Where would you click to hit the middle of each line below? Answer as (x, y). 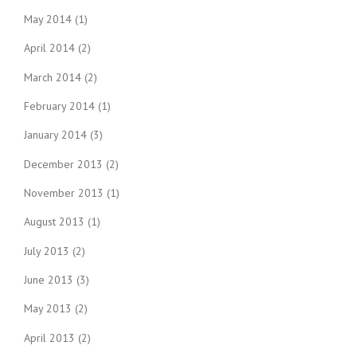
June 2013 (49, 279)
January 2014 (55, 135)
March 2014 (53, 77)
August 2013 (54, 222)
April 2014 (49, 48)
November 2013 (64, 192)
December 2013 (63, 164)
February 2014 (59, 106)
